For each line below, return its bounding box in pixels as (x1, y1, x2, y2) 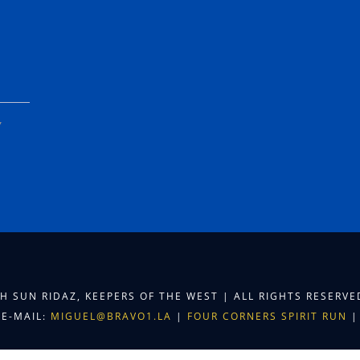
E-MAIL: (2, 309, 51, 324)
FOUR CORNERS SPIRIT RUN (187, 309, 351, 324)
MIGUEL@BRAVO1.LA (51, 309, 172, 324)
